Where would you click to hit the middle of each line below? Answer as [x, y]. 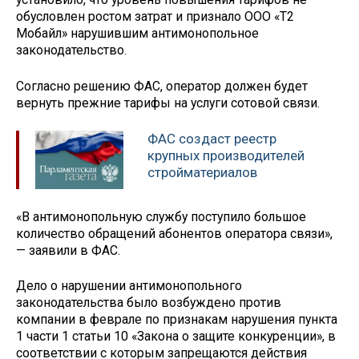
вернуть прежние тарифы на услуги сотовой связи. [168, 103]
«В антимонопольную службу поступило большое [161, 216]
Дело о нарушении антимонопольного [129, 286]
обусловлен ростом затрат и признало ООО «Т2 [155, 17]
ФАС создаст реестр [212, 138]
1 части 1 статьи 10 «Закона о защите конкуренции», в [176, 337]
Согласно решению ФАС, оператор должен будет [162, 87]
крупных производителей [226, 155]
